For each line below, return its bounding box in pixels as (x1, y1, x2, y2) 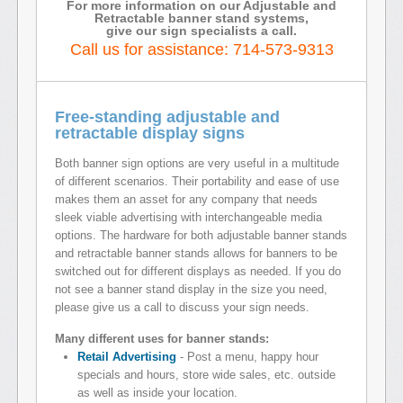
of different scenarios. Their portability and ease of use (55, 175, 339, 189)
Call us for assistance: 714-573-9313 (69, 40, 334, 59)
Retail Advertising (77, 350, 176, 364)
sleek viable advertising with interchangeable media (55, 210, 322, 225)
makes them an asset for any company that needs (55, 193, 318, 207)
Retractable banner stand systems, (94, 11, 309, 26)
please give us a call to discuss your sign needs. (55, 300, 309, 315)
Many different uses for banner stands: (55, 332, 269, 346)
